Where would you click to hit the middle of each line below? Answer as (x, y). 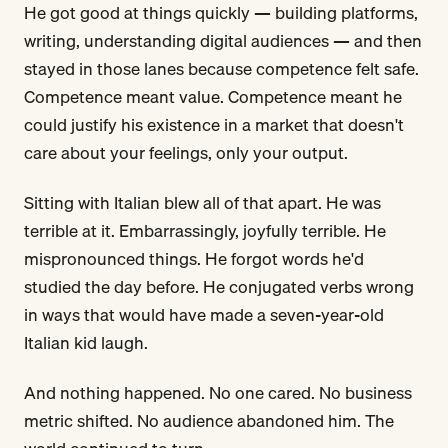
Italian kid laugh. (86, 342)
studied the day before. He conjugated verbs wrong (219, 286)
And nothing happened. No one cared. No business (218, 392)
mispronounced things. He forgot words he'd (194, 258)
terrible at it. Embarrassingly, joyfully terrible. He (205, 230)
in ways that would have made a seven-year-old (204, 314)
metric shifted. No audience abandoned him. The (209, 420)
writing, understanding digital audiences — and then (223, 40)
